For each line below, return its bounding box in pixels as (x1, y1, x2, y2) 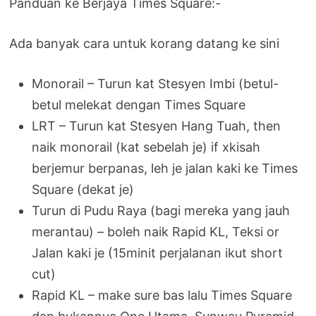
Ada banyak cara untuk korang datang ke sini (9, 35, 280, 51)
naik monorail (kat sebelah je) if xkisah (32, 139, 261, 154)
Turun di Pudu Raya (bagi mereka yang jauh (32, 202, 291, 218)
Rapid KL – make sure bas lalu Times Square (32, 287, 293, 303)
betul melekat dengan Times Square (32, 97, 246, 112)
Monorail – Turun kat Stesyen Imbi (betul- (32, 75, 279, 91)
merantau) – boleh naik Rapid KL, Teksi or (32, 224, 280, 239)
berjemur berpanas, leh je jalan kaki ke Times (32, 160, 298, 176)
